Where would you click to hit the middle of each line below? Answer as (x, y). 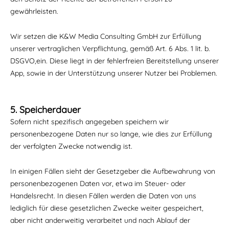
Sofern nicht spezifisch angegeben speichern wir (89, 122)
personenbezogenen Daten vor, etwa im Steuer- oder (98, 184)
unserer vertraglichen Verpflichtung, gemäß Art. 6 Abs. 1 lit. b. (110, 49)
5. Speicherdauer (45, 110)
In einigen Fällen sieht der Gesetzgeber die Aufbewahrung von (113, 171)
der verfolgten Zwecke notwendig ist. (71, 146)
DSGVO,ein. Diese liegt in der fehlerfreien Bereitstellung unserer (114, 61)
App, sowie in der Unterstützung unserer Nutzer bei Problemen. (114, 73)
